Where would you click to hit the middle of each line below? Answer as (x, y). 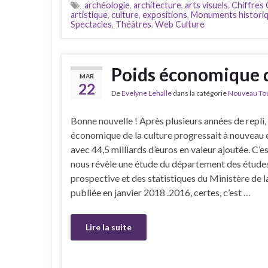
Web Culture (180, 24)
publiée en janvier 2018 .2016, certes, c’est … (161, 192)
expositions (165, 14)
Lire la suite (109, 227)
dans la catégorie (200, 93)
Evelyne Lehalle (147, 93)
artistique (89, 14)
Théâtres (133, 24)
